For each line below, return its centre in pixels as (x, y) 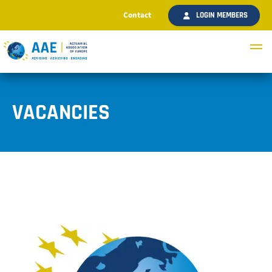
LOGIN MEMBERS (222, 15)
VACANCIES (61, 112)
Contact (137, 15)
